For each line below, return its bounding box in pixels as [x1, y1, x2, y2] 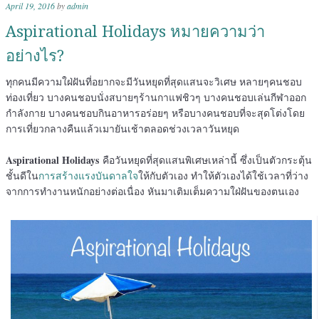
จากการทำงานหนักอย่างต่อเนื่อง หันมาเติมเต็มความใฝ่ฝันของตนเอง [6, 184, 299, 198]
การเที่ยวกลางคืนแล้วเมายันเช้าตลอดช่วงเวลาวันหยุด [6, 121, 239, 135]
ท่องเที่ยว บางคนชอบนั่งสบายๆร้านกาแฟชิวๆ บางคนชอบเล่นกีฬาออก [6, 90, 306, 104]
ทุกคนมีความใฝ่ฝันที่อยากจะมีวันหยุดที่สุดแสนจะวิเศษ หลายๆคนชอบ [6, 74, 302, 88]
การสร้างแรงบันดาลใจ [38, 168, 138, 182]
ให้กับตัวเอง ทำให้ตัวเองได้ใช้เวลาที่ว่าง [138, 168, 308, 182]
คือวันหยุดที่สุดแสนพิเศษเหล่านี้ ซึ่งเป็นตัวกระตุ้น [99, 152, 312, 167]
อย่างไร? [6, 46, 64, 65]
